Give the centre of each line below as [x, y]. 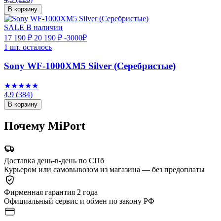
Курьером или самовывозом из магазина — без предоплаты [104, 169]
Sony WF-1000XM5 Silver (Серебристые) [90, 66]
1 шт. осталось [28, 47]
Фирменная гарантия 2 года [51, 192]
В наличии [44, 27]
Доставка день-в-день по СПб [54, 160]
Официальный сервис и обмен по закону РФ [79, 201]
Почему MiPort [45, 126]
